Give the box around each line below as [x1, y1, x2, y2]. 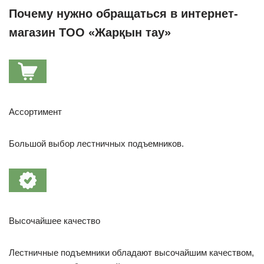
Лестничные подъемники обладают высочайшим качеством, [9, 247, 254, 258]
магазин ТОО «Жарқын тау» [9, 25, 171, 39]
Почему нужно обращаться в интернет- [9, 6, 238, 20]
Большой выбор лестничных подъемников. [9, 138, 184, 148]
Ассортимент [9, 106, 62, 117]
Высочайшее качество [9, 215, 100, 226]
